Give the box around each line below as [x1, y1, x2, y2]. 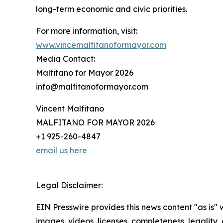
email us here [36, 145, 87, 155]
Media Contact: [36, 53, 95, 64]
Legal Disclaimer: [36, 180, 103, 190]
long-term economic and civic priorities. [36, 3, 187, 14]
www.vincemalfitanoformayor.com [36, 39, 166, 50]
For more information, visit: [36, 25, 137, 36]
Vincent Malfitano [36, 103, 104, 113]
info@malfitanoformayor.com [36, 81, 148, 92]
